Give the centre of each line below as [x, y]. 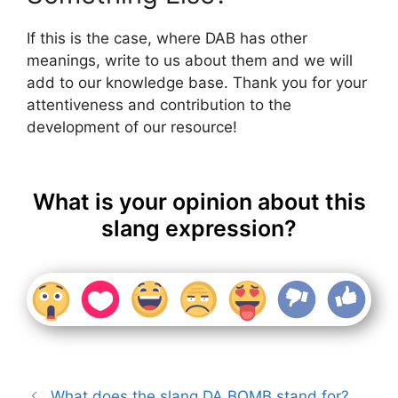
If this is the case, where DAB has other [167, 39]
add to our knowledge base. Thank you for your [197, 83]
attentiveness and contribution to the [159, 105]
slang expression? [199, 228]
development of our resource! [132, 127]
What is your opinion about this [199, 201]
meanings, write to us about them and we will [190, 61]
